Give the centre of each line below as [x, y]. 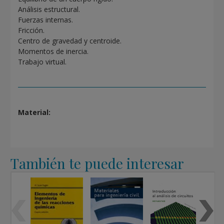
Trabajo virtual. [42, 62]
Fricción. [31, 30]
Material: [34, 112]
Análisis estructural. [49, 9]
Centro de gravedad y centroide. [70, 41]
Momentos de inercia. [53, 51]
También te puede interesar [97, 163]
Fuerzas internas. [46, 20]
